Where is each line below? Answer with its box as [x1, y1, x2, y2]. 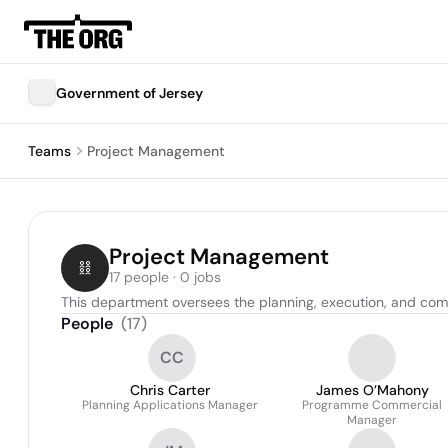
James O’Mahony [315, 381, 429, 399]
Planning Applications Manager [82, 397, 258, 413]
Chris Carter [130, 381, 210, 399]
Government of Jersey [56, 84, 203, 102]
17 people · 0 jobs [109, 268, 221, 286]
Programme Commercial [302, 397, 442, 413]
